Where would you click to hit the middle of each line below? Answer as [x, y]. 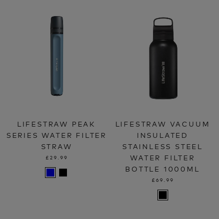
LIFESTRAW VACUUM [163, 124]
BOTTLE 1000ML [163, 169]
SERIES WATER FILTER [56, 135]
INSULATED [163, 135]
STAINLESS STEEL [162, 146]
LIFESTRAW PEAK [56, 124]
